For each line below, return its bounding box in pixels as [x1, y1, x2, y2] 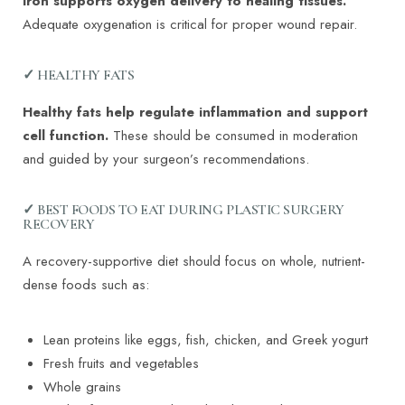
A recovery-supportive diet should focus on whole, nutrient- [23, 251, 365, 272]
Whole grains [42, 377, 121, 398]
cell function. [23, 126, 113, 146]
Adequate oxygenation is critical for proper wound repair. [23, 14, 357, 35]
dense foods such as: [23, 275, 149, 296]
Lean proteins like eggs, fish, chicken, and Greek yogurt [42, 330, 368, 351]
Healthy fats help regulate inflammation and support [23, 102, 368, 123]
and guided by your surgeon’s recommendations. [23, 149, 309, 170]
